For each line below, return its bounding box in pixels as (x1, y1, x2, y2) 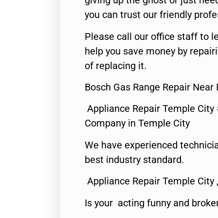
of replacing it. (85, 59, 146, 72)
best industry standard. (85, 153, 184, 165)
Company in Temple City (85, 117, 190, 129)
